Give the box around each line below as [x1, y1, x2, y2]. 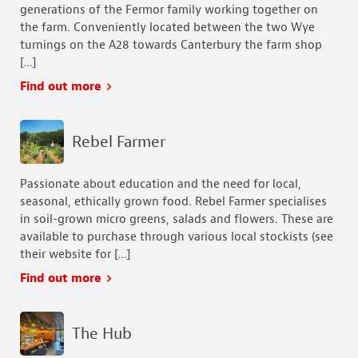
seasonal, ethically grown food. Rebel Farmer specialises [20, 194, 327, 210]
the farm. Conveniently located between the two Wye [20, 20, 315, 36]
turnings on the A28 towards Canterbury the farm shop [20, 38, 322, 54]
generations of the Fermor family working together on [20, 2, 318, 18]
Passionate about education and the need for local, [20, 177, 301, 193]
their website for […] [20, 247, 130, 263]
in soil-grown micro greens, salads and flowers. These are [20, 212, 333, 228]
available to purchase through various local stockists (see [20, 229, 333, 245]
